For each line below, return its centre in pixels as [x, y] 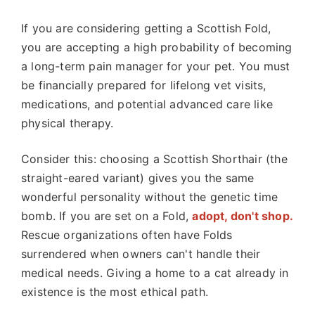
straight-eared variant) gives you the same [138, 178]
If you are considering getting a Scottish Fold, [146, 28]
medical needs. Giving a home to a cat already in [155, 273]
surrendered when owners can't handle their [141, 254]
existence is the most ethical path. [115, 292]
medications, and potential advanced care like [147, 104]
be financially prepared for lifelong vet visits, [144, 85]
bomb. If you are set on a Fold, [107, 216]
